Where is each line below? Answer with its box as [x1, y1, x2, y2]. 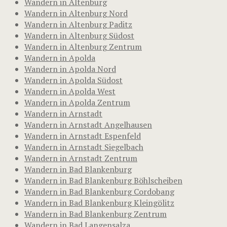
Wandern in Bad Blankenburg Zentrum [24, 208, 167, 219]
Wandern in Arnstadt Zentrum [24, 152, 137, 164]
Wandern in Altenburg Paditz [24, 18, 132, 30]
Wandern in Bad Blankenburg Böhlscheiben [24, 174, 182, 186]
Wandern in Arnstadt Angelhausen [24, 119, 152, 130]
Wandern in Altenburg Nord [24, 7, 128, 19]
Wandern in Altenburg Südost [24, 29, 134, 41]
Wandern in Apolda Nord [24, 63, 116, 74]
